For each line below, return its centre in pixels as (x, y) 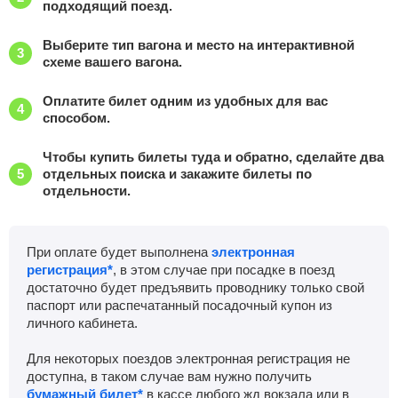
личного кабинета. (82, 323)
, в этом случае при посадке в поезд (224, 270)
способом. (76, 118)
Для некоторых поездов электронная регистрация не (188, 358)
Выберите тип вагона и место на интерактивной (199, 45)
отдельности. (87, 191)
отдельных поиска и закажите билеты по (177, 174)
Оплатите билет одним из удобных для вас (185, 101)
